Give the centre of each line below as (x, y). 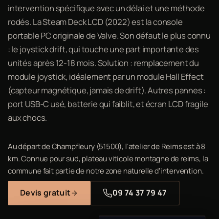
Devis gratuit (45, 193)
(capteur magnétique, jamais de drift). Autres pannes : (107, 90)
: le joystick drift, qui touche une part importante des (104, 49)
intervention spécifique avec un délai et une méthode (106, 8)
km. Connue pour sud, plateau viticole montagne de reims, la (108, 158)
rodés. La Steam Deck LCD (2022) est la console (95, 22)
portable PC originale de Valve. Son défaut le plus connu (109, 35)
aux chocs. (28, 117)
